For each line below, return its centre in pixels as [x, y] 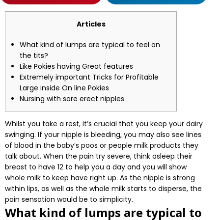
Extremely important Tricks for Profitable [89, 77]
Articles [91, 24]
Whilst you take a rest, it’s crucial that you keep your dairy [104, 124]
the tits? [34, 55]
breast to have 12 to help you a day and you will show [96, 167]
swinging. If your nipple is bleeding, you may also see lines [103, 135]
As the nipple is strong [157, 178]
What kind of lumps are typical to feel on [90, 45]
